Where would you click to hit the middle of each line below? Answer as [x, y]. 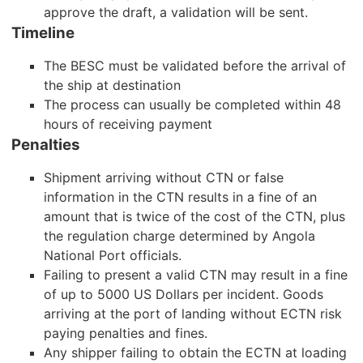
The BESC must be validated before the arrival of [195, 66]
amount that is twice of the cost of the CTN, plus [195, 217]
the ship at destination [113, 85]
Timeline [43, 32]
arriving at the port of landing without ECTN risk [193, 314]
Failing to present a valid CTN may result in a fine [196, 275]
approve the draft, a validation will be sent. [176, 12]
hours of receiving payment [128, 124]
